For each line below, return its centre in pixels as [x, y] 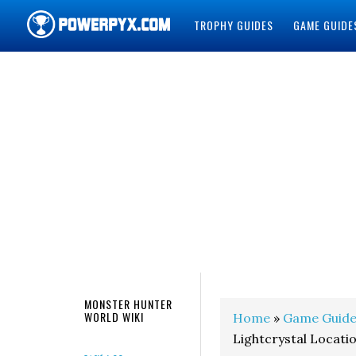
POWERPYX [70, 70]
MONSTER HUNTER [128, 304]
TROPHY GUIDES [233, 25]
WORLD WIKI [114, 317]
